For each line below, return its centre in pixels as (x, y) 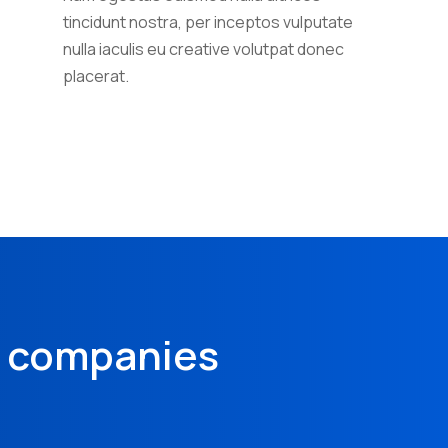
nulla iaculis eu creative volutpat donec (203, 48)
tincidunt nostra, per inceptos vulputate (207, 21)
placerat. (95, 75)
